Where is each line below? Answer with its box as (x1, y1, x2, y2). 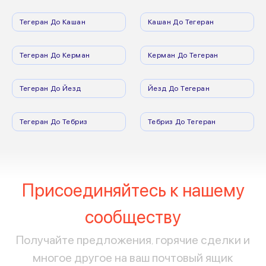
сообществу (85, 206, 181, 228)
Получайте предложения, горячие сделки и (16, 232, 250, 247)
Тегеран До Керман (19, 50, 90, 59)
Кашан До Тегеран (148, 17, 214, 26)
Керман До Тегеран (148, 50, 218, 59)
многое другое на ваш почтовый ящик (33, 250, 233, 265)
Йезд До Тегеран (148, 83, 210, 93)
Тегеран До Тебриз (19, 116, 88, 126)
